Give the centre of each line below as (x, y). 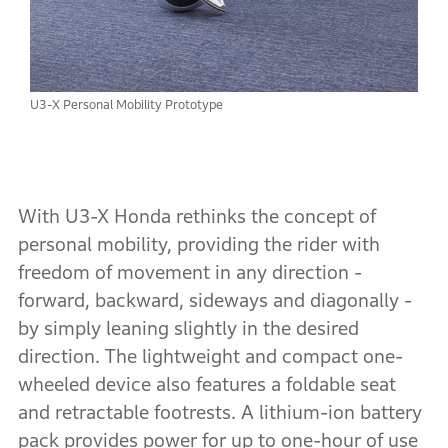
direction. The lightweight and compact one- (210, 356)
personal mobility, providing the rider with (198, 244)
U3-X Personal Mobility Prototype (127, 104)
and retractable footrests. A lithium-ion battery (219, 412)
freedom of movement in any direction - (189, 272)
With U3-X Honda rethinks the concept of (196, 216)
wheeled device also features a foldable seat (206, 384)
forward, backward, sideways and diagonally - (214, 300)
